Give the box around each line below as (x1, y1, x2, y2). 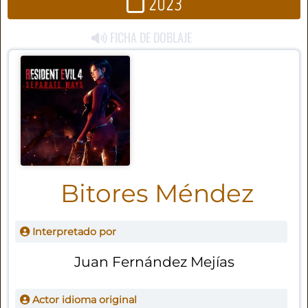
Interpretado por (29, 225, 116, 239)
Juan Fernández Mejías (74, 253, 235, 271)
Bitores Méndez (60, 177, 254, 208)
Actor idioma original (29, 294, 137, 307)
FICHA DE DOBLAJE (107, 28, 192, 47)
